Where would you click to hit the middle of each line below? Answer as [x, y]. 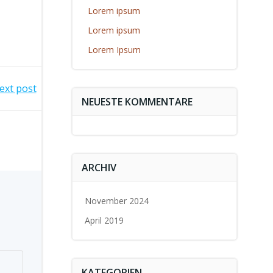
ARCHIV [99, 168]
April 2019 [104, 220]
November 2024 [116, 201]
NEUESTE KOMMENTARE [137, 102]
